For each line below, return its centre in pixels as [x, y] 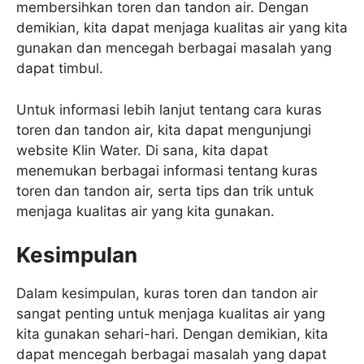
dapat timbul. [60, 69]
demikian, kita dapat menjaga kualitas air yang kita [182, 28]
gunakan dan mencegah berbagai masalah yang [174, 48]
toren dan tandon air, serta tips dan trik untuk [165, 191]
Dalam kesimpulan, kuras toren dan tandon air [167, 294]
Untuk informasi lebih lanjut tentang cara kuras [169, 109]
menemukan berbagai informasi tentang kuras [167, 170]
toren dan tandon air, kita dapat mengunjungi [164, 130]
